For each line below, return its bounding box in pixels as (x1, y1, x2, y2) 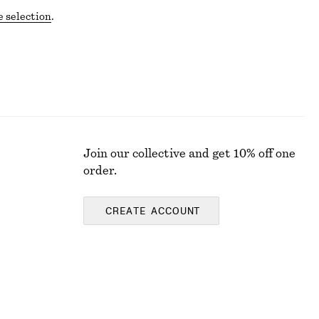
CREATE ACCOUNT (105, 206, 201, 216)
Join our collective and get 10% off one (83, 148, 296, 159)
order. (83, 165, 117, 177)
